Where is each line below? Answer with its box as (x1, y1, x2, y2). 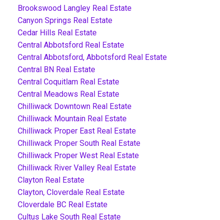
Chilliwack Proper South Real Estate (17, 138, 140, 148)
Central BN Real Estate (17, 64, 95, 74)
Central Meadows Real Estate (17, 89, 119, 99)
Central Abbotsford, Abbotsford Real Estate (17, 52, 167, 62)
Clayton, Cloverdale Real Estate (17, 187, 125, 197)
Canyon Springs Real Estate (17, 15, 112, 25)
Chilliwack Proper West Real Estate (17, 150, 139, 160)
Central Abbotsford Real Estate (17, 40, 124, 50)
